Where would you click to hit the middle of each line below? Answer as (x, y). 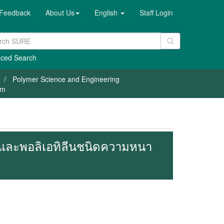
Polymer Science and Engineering (66, 79)
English (107, 12)
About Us (60, 12)
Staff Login (156, 12)
